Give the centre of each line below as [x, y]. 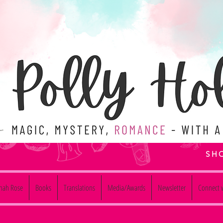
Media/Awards [126, 188]
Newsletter [172, 188]
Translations [79, 188]
